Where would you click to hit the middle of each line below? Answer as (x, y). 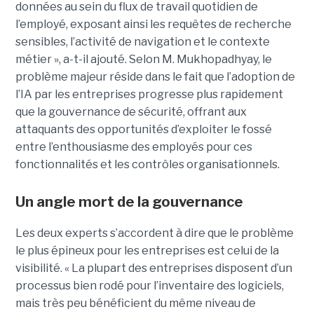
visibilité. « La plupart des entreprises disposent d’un (153, 268)
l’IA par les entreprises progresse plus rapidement (149, 94)
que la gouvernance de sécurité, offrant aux (131, 111)
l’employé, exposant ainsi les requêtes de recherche (153, 24)
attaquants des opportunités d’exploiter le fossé (143, 129)
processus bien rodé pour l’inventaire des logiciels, (149, 285)
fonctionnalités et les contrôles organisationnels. (147, 164)
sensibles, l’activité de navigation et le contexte (142, 41)
